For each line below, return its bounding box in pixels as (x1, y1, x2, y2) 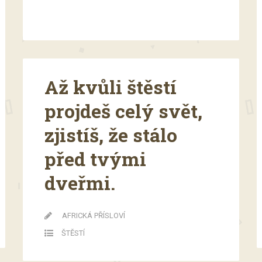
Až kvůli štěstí (44, 74, 177, 99)
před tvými (44, 146, 146, 171)
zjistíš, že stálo (44, 122, 177, 147)
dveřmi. (44, 170, 115, 195)
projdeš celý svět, (44, 98, 202, 123)
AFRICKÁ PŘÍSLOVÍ (62, 211, 125, 220)
